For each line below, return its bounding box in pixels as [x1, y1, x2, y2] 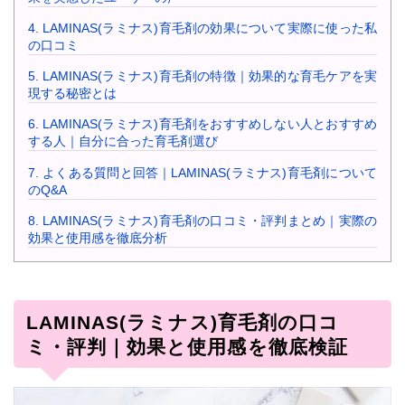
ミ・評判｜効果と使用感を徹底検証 [25, 335, 348, 357]
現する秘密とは [28, 86, 117, 101]
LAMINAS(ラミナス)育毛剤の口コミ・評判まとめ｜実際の [39, 212, 377, 228]
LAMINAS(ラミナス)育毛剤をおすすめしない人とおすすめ [39, 117, 377, 132]
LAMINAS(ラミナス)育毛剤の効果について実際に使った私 [39, 20, 377, 35]
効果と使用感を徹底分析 [28, 230, 167, 245]
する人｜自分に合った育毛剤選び [28, 134, 218, 149]
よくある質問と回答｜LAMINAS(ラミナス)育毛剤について [39, 165, 377, 180]
